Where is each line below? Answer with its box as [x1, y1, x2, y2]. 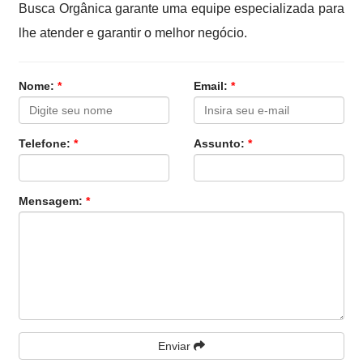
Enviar [157, 340, 194, 352]
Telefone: [19, 137, 75, 150]
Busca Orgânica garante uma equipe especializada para [19, 2, 344, 15]
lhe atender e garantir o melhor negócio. [19, 26, 248, 40]
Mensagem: [19, 194, 87, 207]
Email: [193, 79, 231, 92]
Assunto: [193, 137, 248, 150]
